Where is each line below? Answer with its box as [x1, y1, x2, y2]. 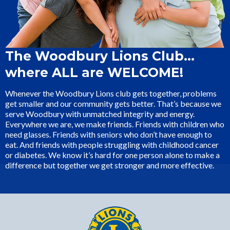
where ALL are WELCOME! [5, 64, 183, 80]
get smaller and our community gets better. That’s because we [5, 98, 221, 108]
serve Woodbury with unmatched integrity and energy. [5, 108, 195, 119]
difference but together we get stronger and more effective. [5, 160, 214, 170]
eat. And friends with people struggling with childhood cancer [5, 139, 219, 149]
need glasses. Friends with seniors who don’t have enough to [5, 129, 212, 139]
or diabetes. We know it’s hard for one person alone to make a [5, 149, 220, 160]
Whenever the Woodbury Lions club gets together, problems [5, 88, 217, 98]
